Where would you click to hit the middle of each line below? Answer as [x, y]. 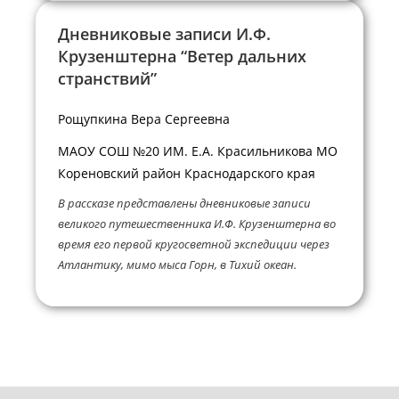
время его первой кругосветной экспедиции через [194, 244]
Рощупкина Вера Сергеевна [144, 119]
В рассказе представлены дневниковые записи [184, 204]
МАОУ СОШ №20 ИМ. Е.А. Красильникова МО [198, 151]
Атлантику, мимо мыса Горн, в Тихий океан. [177, 265]
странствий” [107, 79]
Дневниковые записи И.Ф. [164, 34]
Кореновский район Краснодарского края [187, 173]
